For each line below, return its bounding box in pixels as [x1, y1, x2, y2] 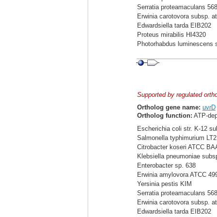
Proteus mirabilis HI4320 [137, 31, 206, 38]
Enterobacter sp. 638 [137, 162, 196, 169]
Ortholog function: [137, 112, 192, 119]
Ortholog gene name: [137, 104, 201, 111]
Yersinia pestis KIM [137, 180, 192, 187]
